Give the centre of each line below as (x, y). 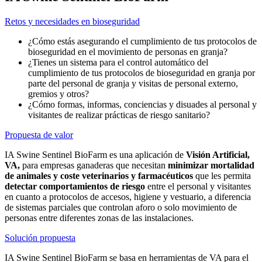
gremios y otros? (58, 94)
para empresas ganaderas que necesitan (94, 165)
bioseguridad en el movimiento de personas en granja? (128, 51)
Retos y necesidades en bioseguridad (72, 21)
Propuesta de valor (39, 135)
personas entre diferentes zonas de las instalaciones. (99, 218)
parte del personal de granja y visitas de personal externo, (133, 83)
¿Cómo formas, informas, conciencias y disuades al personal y (142, 104)
